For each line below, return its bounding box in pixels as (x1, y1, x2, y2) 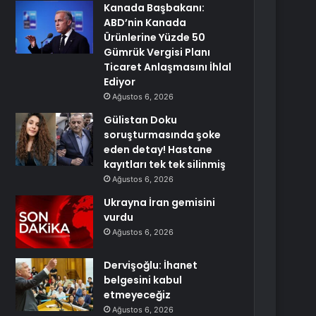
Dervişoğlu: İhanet (104, 258, 198, 272)
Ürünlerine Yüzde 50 (104, 30, 206, 44)
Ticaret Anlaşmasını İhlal (104, 60, 232, 74)
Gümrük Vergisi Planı (104, 45, 211, 59)
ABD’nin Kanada (104, 16, 187, 30)
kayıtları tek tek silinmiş (104, 157, 226, 171)
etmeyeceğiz (104, 288, 171, 302)
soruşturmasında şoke (104, 128, 221, 142)
